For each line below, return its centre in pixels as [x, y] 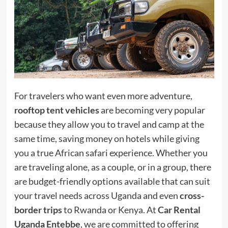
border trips [38, 209]
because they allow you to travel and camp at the [109, 124]
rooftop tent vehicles [56, 110]
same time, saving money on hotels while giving [107, 138]
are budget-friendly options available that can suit [112, 181]
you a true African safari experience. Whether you [111, 152]
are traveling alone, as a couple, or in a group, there [112, 167]
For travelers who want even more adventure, [103, 95]
